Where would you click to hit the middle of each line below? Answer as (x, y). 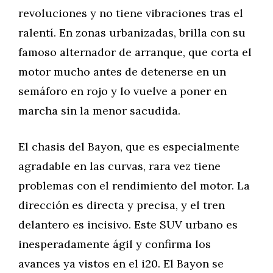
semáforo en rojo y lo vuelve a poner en (122, 91)
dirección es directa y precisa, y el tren (122, 205)
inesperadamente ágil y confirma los (115, 244)
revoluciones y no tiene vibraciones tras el (131, 13)
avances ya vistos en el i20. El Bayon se (121, 264)
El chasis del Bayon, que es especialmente (129, 147)
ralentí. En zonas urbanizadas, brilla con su (132, 33)
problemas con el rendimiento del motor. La (134, 186)
